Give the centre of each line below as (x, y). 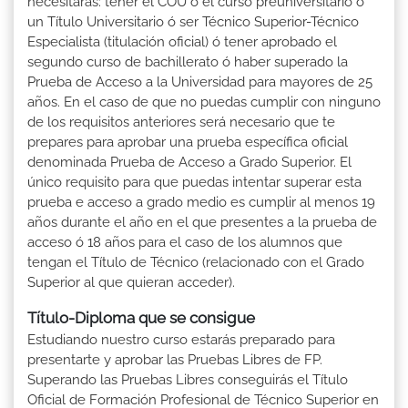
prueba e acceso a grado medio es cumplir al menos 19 (201, 202)
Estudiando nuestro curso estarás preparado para (181, 339)
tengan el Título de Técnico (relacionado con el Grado (196, 262)
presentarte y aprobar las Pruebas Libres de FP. (175, 359)
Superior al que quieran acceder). (131, 282)
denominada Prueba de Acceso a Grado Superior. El (189, 162)
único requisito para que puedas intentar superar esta (194, 182)
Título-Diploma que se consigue (141, 317)
